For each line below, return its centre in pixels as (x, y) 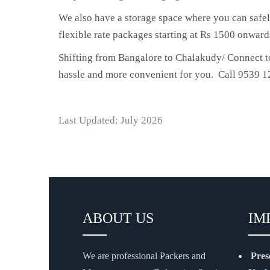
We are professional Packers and (144, 256)
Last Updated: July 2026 (110, 120)
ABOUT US (118, 218)
